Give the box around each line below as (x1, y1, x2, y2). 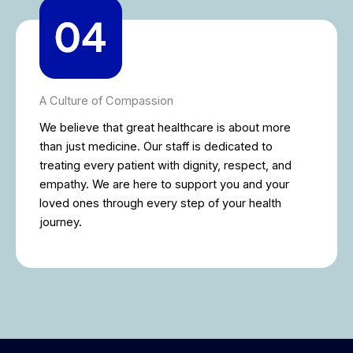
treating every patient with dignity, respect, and (39, 158, 292, 173)
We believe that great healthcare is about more (39, 120, 291, 135)
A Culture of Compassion (39, 93, 173, 108)
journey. (39, 214, 82, 229)
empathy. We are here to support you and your (39, 176, 289, 191)
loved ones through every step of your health (39, 195, 281, 210)
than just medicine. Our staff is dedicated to (39, 139, 273, 154)
